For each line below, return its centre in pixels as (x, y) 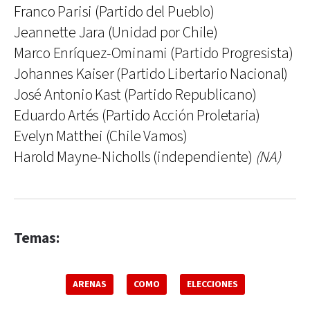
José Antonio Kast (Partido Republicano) (135, 95)
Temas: (37, 238)
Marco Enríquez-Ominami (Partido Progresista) (154, 53)
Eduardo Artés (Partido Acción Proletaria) (137, 116)
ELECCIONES (212, 284)
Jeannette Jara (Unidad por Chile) (116, 33)
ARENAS (89, 284)
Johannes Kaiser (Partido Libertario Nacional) (151, 74)
